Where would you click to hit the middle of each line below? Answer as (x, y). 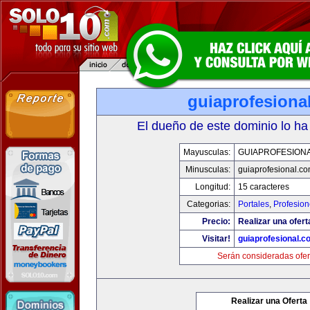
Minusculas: (208, 170)
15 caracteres (263, 187)
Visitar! (216, 239)
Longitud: (212, 187)
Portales (253, 204)
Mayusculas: (207, 152)
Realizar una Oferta (269, 301)
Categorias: (208, 204)
